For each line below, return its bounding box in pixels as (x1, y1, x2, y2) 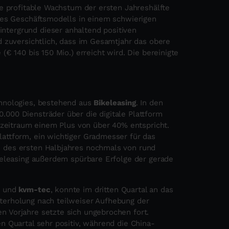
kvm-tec (16, 185, 51, 194)
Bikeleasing (94, 98, 136, 107)
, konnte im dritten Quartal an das (50, 185, 173, 194)
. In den (135, 98, 163, 107)
